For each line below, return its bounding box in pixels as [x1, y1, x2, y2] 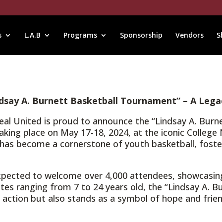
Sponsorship [120, 30, 163, 40]
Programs [63, 30, 97, 40]
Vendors [175, 30, 204, 40]
